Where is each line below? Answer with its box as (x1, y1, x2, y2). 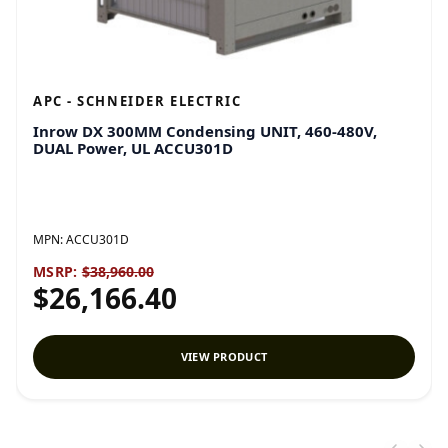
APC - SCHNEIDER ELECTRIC (33, 92, 242, 110)
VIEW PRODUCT (180, 349, 268, 364)
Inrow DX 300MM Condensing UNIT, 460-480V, (33, 121, 377, 141)
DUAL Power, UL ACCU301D (33, 138, 233, 158)
